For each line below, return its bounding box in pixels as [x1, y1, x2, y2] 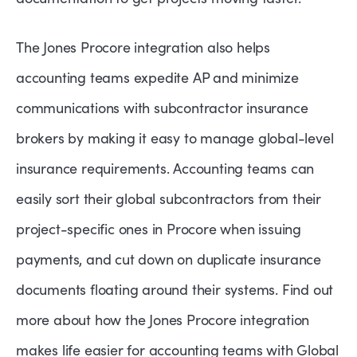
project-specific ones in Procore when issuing [16, 219, 301, 239]
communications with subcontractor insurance [16, 98, 308, 118]
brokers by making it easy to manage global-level [16, 128, 334, 148]
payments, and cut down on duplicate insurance [16, 249, 321, 269]
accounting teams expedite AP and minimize [16, 68, 299, 88]
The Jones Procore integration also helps [16, 37, 270, 57]
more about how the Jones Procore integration [16, 310, 310, 330]
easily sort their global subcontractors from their [16, 189, 321, 209]
